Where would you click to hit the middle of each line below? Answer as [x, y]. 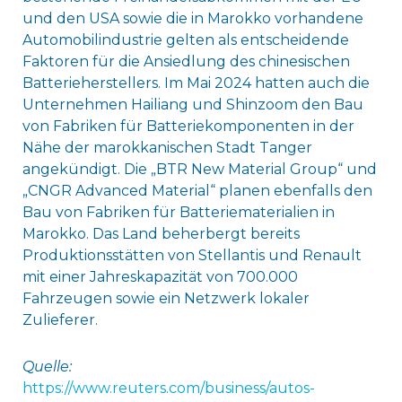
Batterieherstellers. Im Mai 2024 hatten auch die [196, 83]
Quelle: [47, 367]
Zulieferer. [60, 320]
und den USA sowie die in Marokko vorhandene [192, 19]
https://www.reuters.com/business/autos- [168, 389]
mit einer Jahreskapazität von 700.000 [160, 277]
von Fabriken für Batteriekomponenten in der [188, 127]
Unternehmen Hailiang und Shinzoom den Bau [192, 105]
